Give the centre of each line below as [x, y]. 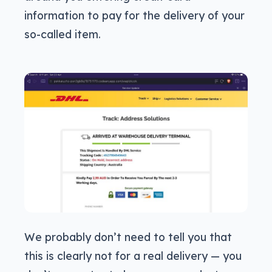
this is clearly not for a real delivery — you [133, 256]
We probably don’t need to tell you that [128, 237]
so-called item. [63, 34]
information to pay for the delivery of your [134, 15]
